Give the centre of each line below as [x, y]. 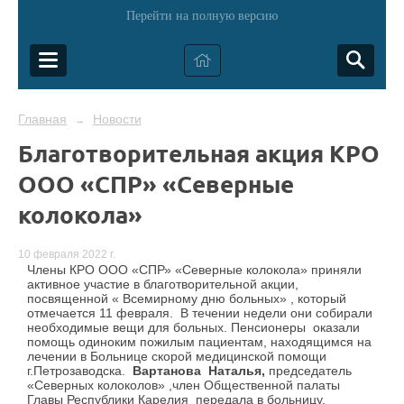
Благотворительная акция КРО [199, 153]
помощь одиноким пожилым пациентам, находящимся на [199, 342]
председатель [308, 371]
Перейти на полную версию [202, 16]
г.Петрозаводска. [80, 371]
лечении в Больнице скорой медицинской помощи [177, 357]
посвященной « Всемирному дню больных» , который [187, 299]
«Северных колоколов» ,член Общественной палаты [185, 386]
